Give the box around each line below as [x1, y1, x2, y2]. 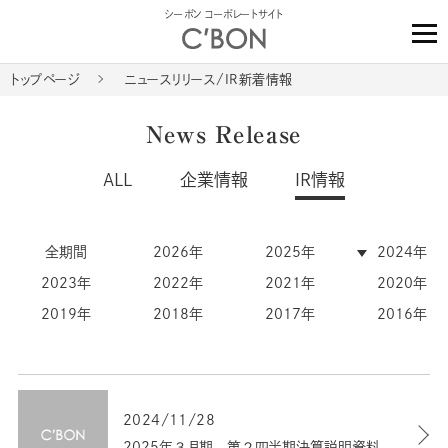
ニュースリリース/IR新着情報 [125, 73, 293, 86]
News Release [145, 123, 303, 146]
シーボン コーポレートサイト [164, 9, 284, 19]
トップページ [10, 73, 81, 86]
